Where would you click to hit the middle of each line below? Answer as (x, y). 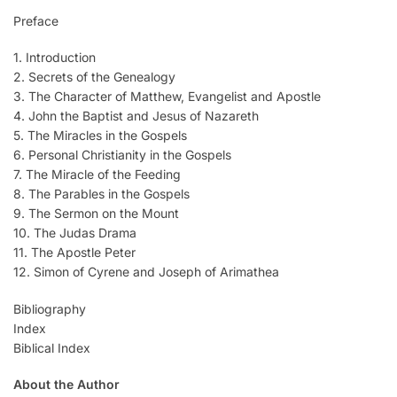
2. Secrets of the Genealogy (94, 77)
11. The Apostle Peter (74, 253)
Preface (36, 20)
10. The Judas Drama (75, 233)
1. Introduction (54, 58)
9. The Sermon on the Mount (96, 214)
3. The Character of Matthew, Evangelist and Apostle (167, 97)
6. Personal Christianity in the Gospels (122, 155)
